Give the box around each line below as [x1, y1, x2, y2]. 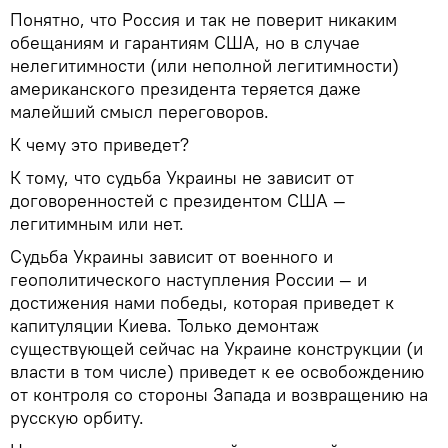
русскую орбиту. [10, 405, 144, 429]
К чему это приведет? [10, 132, 189, 156]
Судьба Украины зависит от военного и [10, 244, 333, 268]
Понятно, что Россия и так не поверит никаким [10, 7, 397, 31]
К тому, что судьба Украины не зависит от [10, 165, 354, 189]
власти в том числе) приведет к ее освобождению [10, 359, 424, 383]
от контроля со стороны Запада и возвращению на [10, 382, 428, 406]
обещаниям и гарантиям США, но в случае [10, 30, 360, 54]
